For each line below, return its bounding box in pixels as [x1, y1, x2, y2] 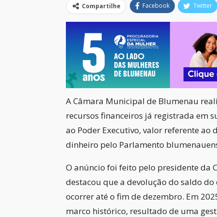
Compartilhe [81, 1, 121, 10]
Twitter [193, 1, 212, 10]
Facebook [142, 1, 170, 10]
